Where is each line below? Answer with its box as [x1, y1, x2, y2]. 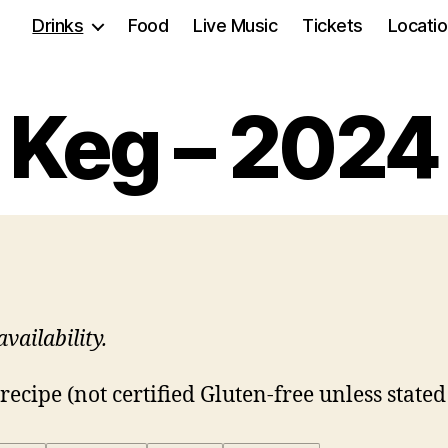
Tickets [302, 15, 363, 36]
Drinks [32, 15, 84, 36]
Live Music [193, 15, 278, 36]
